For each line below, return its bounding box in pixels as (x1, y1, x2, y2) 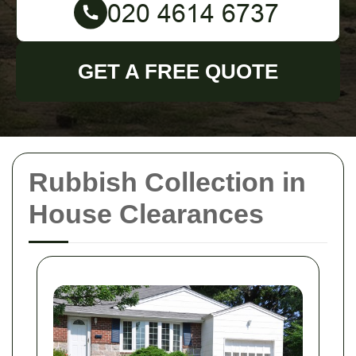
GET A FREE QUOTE (78, 60, 278, 83)
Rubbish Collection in (29, 167, 306, 197)
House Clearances (29, 199, 264, 229)
